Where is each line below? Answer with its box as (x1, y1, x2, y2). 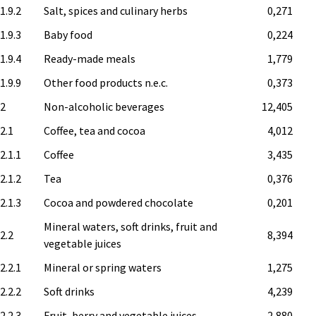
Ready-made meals (44, 51, 136, 66)
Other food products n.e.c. (44, 75, 169, 90)
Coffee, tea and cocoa (44, 123, 146, 138)
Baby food (44, 27, 93, 42)
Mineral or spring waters (44, 260, 162, 274)
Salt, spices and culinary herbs (44, 3, 188, 18)
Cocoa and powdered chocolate (44, 195, 194, 209)
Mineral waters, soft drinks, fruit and (44, 219, 218, 233)
